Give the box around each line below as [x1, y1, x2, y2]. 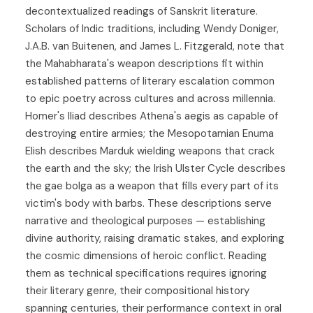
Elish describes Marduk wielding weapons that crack [25, 144, 275, 159]
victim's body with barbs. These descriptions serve [25, 196, 272, 211]
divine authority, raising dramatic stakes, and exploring [25, 231, 284, 246]
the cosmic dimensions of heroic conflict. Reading [25, 249, 267, 263]
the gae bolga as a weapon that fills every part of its [25, 179, 279, 194]
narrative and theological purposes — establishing [25, 214, 265, 228]
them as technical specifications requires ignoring [25, 266, 267, 281]
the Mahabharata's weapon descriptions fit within [25, 57, 263, 71]
